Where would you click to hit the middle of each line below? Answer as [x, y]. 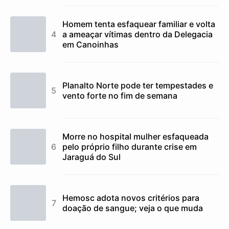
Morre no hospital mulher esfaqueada [135, 136]
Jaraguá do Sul [91, 157]
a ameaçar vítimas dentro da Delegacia [138, 34]
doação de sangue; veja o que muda [133, 208]
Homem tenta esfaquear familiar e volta [139, 24]
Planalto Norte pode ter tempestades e [138, 85]
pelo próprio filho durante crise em [130, 146]
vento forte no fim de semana [120, 95]
